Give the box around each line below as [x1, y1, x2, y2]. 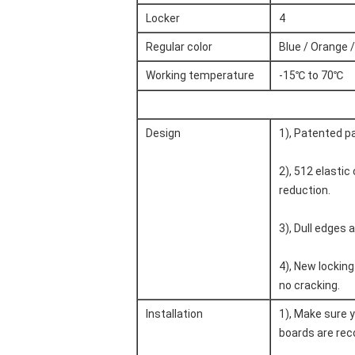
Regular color [146, 40, 212, 53]
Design [146, 127, 181, 139]
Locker [146, 12, 180, 25]
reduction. [279, 184, 330, 197]
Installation [146, 307, 203, 320]
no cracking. [279, 279, 340, 292]
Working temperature [146, 69, 254, 82]
